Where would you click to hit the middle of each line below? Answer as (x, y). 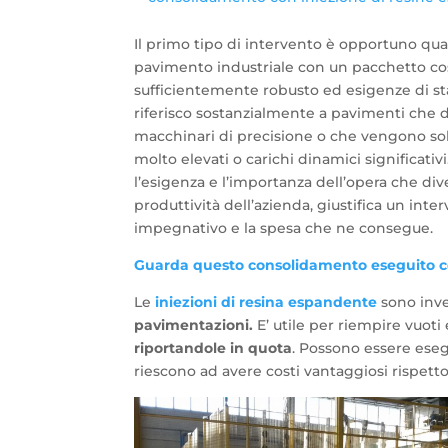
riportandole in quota (213, 348)
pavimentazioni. (194, 325)
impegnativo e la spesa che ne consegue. (284, 228)
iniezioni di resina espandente (266, 302)
